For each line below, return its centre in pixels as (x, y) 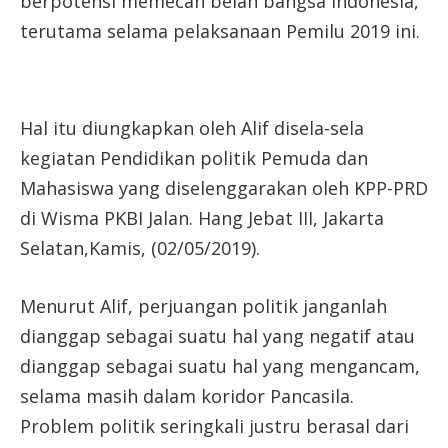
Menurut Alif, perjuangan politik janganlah (203, 305)
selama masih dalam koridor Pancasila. (187, 395)
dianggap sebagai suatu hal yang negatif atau (217, 335)
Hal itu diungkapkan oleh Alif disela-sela (192, 127)
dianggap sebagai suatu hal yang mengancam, (220, 365)
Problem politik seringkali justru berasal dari (214, 425)
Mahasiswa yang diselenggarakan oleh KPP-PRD (224, 187)
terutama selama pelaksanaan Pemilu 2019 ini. (220, 30)
